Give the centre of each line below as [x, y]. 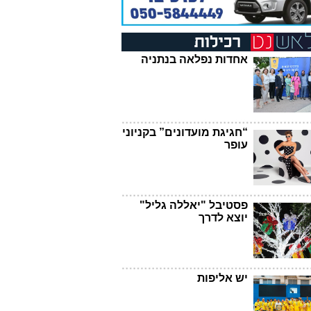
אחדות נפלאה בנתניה [194, 59]
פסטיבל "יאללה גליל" [194, 205]
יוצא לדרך [223, 217]
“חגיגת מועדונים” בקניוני [185, 132]
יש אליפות [222, 278]
